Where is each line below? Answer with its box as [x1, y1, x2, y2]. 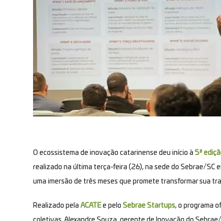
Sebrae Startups [123, 202, 175, 209]
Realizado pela [33, 202, 80, 209]
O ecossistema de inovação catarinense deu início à [33, 149, 195, 156]
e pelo [101, 202, 123, 209]
